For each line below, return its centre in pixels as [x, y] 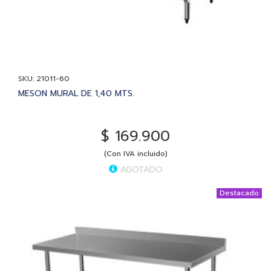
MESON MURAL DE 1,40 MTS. [76, 93]
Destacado [239, 193]
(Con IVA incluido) [135, 153]
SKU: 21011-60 [44, 78]
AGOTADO [140, 169]
